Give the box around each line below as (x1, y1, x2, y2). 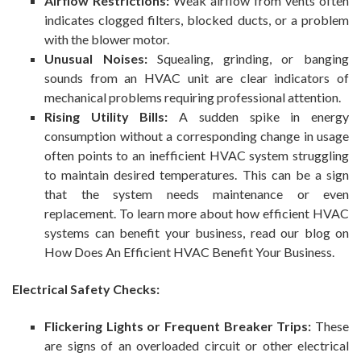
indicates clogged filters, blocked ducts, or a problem (44, 12, 349, 28)
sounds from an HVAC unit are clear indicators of (44, 70, 349, 86)
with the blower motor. (44, 31, 169, 48)
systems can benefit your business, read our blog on (44, 225, 349, 241)
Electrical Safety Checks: (12, 281, 160, 297)
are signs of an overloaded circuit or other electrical (44, 338, 349, 354)
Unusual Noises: (44, 51, 147, 67)
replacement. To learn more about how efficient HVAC (44, 205, 349, 222)
